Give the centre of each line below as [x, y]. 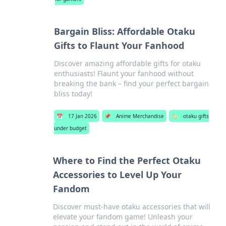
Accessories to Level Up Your [117, 175]
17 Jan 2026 [82, 116]
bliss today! [73, 94]
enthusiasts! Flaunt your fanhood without [124, 73]
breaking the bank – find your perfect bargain [131, 83]
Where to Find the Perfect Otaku [127, 160]
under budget [70, 128]
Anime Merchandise [140, 116]
